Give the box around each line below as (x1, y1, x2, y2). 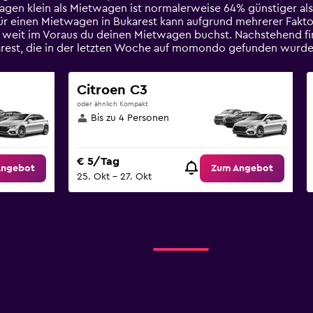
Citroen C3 (76, 83, 147, 97)
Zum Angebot (211, 163, 274, 174)
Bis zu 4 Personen (90, 113, 169, 123)
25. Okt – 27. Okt (76, 172, 152, 182)
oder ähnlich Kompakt (76, 101, 148, 108)
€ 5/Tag (76, 156, 119, 168)
